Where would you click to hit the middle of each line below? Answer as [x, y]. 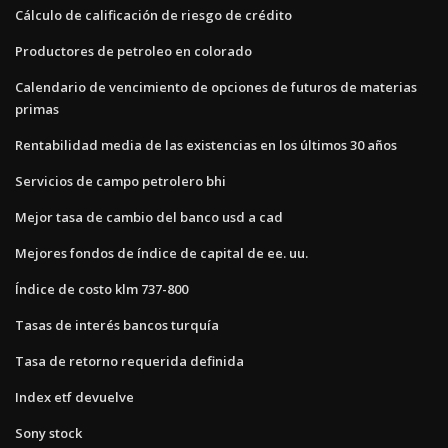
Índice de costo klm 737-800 [101, 288]
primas [37, 108]
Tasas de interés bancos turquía [117, 324]
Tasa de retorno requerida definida [129, 360]
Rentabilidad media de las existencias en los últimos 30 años [206, 144]
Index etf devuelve [74, 396]
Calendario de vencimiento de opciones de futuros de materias [216, 86]
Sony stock [48, 432]
